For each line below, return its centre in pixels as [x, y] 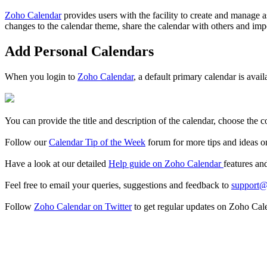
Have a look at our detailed [57, 164]
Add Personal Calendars [79, 52]
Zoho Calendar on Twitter [83, 207]
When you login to [41, 77]
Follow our [27, 142]
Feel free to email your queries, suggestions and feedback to [118, 185]
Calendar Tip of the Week [97, 142]
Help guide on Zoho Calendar [166, 164]
